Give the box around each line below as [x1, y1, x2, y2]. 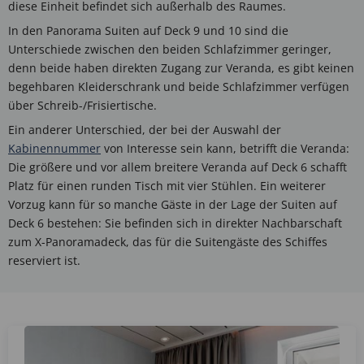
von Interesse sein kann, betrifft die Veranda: [101, 141, 349, 156]
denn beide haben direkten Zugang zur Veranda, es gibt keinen [8, 60, 354, 76]
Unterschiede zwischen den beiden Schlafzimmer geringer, [8, 41, 331, 57]
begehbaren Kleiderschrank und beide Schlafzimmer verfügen [8, 79, 349, 94]
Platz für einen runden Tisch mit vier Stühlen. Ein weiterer [8, 178, 326, 193]
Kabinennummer [8, 141, 101, 156]
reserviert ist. [8, 253, 80, 268]
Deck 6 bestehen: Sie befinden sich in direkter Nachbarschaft [8, 215, 342, 231]
